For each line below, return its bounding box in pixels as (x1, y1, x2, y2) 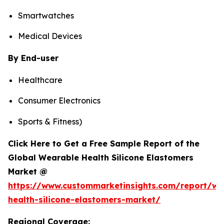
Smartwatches (18, 10, 74, 20)
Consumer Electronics (18, 95, 100, 106)
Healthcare (18, 74, 62, 85)
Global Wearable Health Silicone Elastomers (8, 152, 193, 162)
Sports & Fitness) (18, 116, 82, 126)
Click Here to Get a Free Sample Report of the (8, 138, 199, 148)
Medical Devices (18, 30, 82, 41)
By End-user (8, 52, 58, 63)
